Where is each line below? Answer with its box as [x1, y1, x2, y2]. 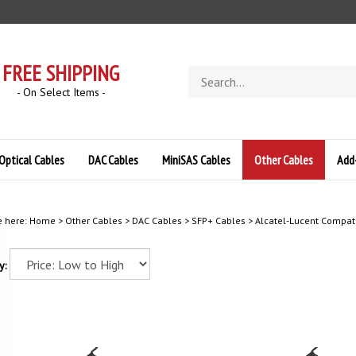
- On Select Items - [16, 85, 106, 99]
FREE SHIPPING [2, 59, 120, 87]
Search [188, 65, 220, 80]
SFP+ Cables [191, 215, 246, 226]
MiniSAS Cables [162, 152, 230, 168]
